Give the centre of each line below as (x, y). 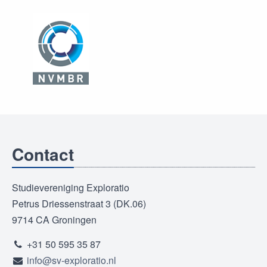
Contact (43, 154)
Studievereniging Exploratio (71, 188)
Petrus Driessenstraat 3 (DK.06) (79, 204)
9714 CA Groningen (54, 220)
